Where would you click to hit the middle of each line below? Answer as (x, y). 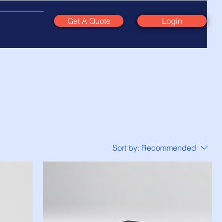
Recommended (169, 148)
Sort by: (126, 148)
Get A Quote (89, 21)
